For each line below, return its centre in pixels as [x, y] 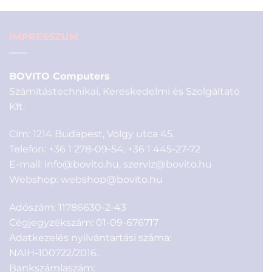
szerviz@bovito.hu [168, 165]
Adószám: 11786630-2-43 [68, 208]
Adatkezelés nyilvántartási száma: [90, 238]
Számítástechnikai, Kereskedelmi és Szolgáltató [124, 91]
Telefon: [29, 149]
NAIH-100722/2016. [54, 253]
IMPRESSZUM [44, 36]
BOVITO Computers [59, 76]
